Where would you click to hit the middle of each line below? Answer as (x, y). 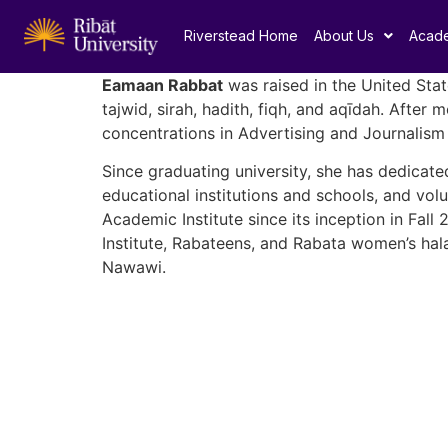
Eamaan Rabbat (162, 84)
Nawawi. (134, 267)
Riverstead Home (240, 36)
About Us (343, 36)
